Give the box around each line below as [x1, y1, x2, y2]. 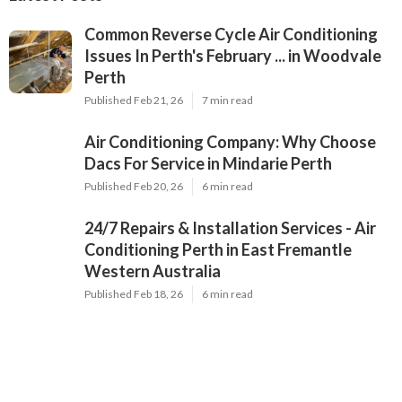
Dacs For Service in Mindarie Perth [84, 153, 332, 174]
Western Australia [84, 261, 221, 282]
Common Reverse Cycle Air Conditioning [84, 24, 378, 45]
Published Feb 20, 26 [84, 179, 183, 194]
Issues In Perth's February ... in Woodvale [84, 46, 381, 66]
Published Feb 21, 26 [84, 93, 183, 108]
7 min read [202, 93, 253, 108]
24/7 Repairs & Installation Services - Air [84, 218, 376, 239]
